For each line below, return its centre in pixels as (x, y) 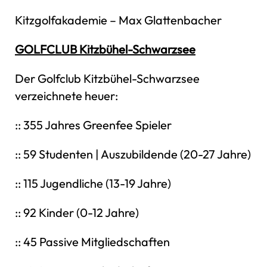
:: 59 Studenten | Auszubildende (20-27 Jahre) (133, 154)
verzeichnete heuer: (66, 96)
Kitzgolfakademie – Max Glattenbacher (118, 20)
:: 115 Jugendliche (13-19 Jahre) (93, 183)
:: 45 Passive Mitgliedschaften (92, 242)
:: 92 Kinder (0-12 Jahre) (77, 212)
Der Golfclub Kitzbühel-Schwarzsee (107, 78)
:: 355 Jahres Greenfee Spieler (93, 125)
